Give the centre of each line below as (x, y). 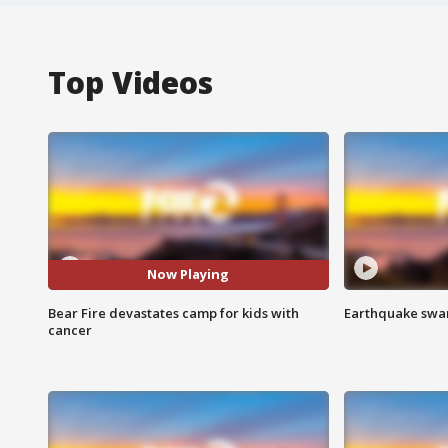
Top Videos (130, 82)
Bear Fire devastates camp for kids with (173, 312)
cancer (70, 329)
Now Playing (188, 274)
